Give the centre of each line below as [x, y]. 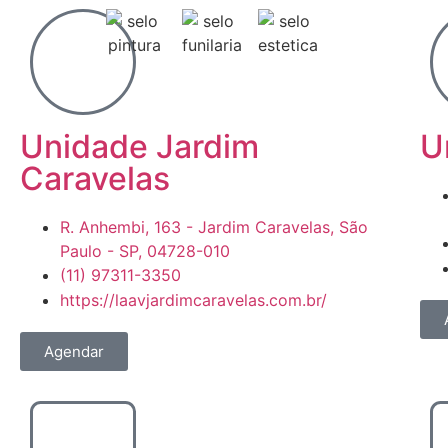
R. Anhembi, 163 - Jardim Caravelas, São [214, 227]
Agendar [74, 351]
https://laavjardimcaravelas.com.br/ [193, 300]
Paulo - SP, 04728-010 [145, 251]
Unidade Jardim [139, 146]
